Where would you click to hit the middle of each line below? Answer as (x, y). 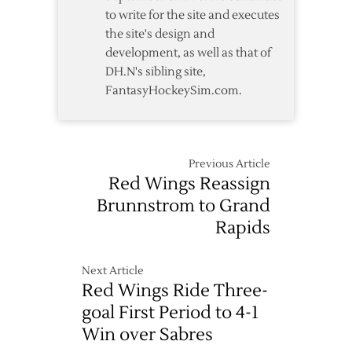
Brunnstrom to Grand (183, 206)
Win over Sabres (147, 335)
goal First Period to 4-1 (170, 313)
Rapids (243, 228)
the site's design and (160, 35)
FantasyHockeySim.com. (174, 91)
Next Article (113, 271)
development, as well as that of (188, 53)
